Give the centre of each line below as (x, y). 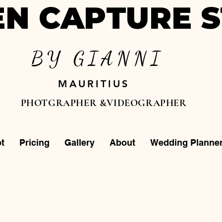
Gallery (80, 142)
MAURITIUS (94, 84)
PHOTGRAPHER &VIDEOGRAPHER (104, 103)
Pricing (35, 142)
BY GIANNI (98, 58)
